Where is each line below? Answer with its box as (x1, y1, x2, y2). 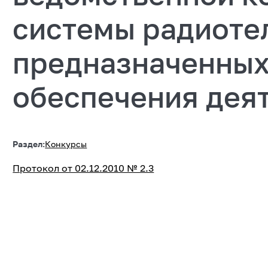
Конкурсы (45, 138, 87, 149)
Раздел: (13, 138, 45, 149)
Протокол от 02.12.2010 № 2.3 (13, 162, 154, 174)
